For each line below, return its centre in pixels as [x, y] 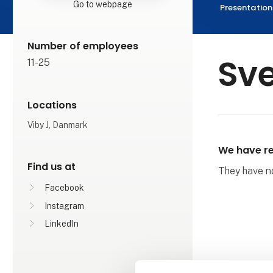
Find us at [52, 166]
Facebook [65, 188]
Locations [52, 105]
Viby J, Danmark [58, 125]
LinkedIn [62, 224]
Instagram [65, 206]
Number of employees [83, 46]
